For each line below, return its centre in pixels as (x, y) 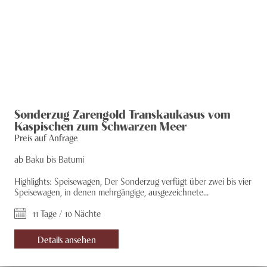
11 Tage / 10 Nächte (66, 213)
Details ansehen (66, 239)
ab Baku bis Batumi (49, 159)
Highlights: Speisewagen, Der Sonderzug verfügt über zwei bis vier (133, 181)
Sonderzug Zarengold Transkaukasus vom (122, 113)
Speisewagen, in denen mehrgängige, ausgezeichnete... (111, 191)
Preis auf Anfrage (46, 137)
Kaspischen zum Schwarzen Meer (100, 125)
